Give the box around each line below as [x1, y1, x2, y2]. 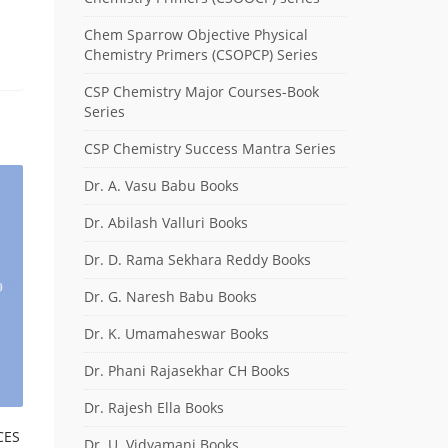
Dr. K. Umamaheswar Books [83, 323, 269, 343]
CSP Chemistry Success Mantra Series [83, 138, 336, 158]
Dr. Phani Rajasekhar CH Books [83, 360, 290, 380]
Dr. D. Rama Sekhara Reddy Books [83, 249, 311, 269]
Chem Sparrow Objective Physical [83, 24, 308, 44]
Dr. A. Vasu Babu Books [83, 175, 239, 195]
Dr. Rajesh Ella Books [83, 397, 224, 417]
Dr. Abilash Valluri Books [83, 212, 248, 232]
